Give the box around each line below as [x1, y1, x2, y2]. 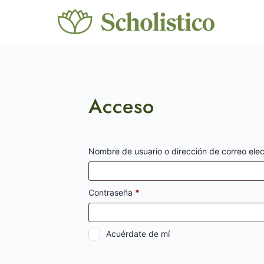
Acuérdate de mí [106, 229, 170, 239]
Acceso [88, 92, 154, 121]
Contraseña [88, 187, 135, 197]
